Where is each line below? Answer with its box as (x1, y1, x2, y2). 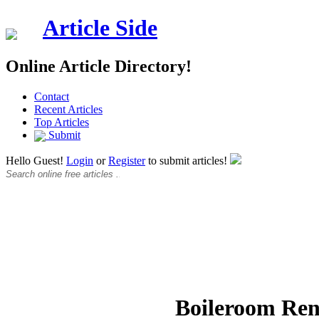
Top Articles (34, 115, 89, 128)
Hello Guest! (6, 155, 66, 167)
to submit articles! (145, 155, 230, 167)
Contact (34, 90, 69, 103)
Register (108, 155, 145, 167)
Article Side (43, 15, 157, 41)
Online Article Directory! (6, 56, 192, 75)
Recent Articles (34, 103, 103, 115)
